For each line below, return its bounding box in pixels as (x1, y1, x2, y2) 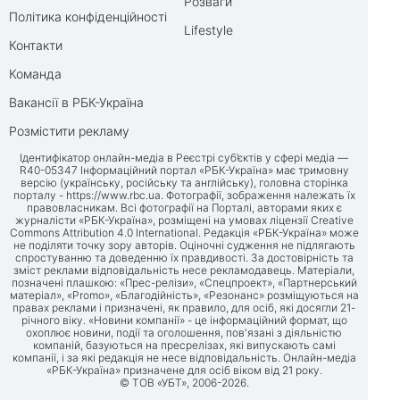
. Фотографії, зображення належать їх (160, 188, 355, 203)
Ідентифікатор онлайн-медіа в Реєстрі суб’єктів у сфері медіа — (20, 151, 348, 165)
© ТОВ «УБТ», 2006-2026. (119, 376, 249, 390)
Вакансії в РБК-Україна (9, 95, 144, 111)
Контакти (9, 37, 62, 54)
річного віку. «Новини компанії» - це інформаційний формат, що (21, 313, 347, 328)
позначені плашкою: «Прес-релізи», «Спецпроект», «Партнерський (11, 276, 357, 290)
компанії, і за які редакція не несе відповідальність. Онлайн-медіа (12, 351, 356, 365)
